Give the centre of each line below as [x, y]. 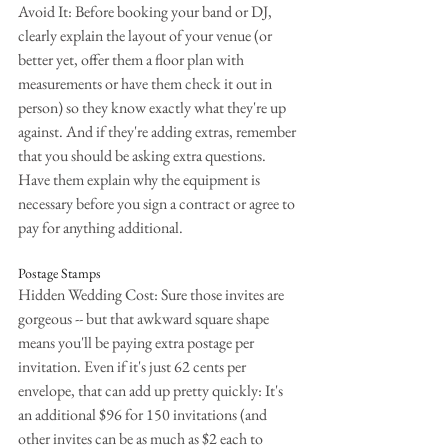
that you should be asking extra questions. [143, 155]
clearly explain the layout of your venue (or [146, 35]
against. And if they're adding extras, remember [158, 131]
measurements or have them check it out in [146, 83]
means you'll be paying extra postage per [137, 342]
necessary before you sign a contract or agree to [158, 203]
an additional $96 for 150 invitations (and [144, 414]
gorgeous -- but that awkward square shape [145, 318]
